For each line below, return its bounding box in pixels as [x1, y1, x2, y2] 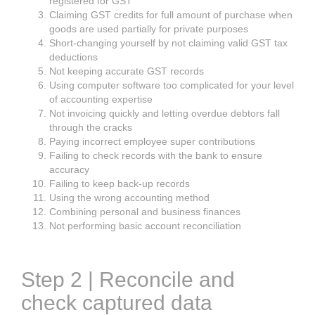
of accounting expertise [49, 93, 153, 105]
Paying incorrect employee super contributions [49, 135, 255, 147]
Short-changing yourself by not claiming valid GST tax [49, 37, 288, 49]
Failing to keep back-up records [49, 177, 190, 189]
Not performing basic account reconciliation [49, 219, 241, 231]
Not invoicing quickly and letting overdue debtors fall [49, 107, 280, 119]
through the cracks [49, 121, 132, 133]
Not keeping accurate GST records [49, 65, 204, 77]
